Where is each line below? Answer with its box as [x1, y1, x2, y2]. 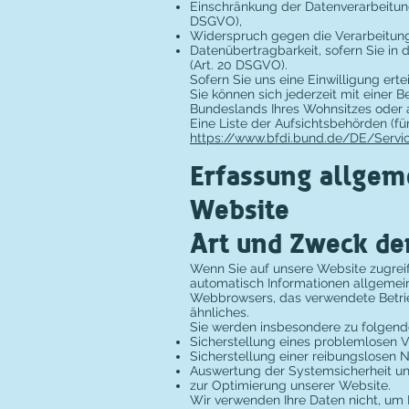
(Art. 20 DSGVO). [190, 58, 288, 72]
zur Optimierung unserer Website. [190, 378, 391, 393]
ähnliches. [190, 305, 249, 320]
